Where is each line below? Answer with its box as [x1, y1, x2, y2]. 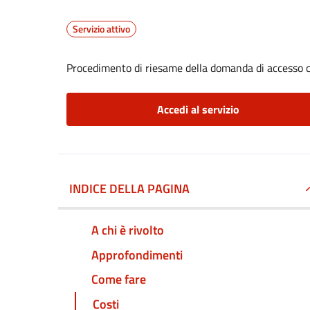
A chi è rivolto [91, 220, 164, 239]
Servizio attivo [73, 21, 130, 36]
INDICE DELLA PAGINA [69, 179, 190, 198]
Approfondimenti [91, 245, 183, 264]
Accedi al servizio [156, 101, 239, 118]
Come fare [91, 270, 146, 289]
